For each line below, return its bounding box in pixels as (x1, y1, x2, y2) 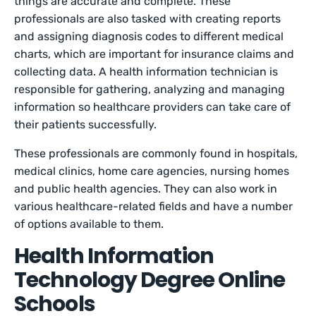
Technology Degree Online (14, 265, 286, 295)
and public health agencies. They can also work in (14, 182, 278, 195)
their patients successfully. (14, 118, 160, 131)
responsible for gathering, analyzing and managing (14, 83, 286, 96)
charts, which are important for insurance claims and (14, 47, 295, 61)
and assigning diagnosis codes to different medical (14, 30, 284, 43)
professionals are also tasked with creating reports (14, 12, 281, 25)
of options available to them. (14, 217, 167, 231)
